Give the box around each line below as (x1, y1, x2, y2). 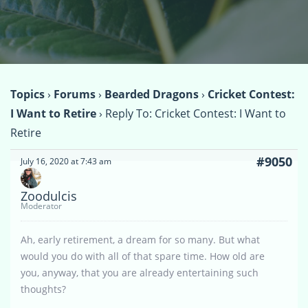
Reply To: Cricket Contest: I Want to (105, 105, 286, 121)
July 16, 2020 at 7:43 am (21, 155, 111, 167)
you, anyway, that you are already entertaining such (21, 265, 258, 279)
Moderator (21, 199, 62, 212)
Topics (10, 86, 45, 102)
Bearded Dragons (104, 86, 199, 102)
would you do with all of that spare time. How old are (21, 249, 265, 263)
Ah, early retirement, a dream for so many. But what (21, 232, 260, 246)
